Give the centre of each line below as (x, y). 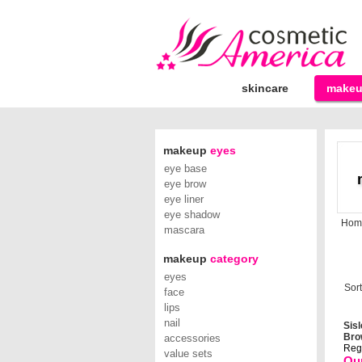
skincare (265, 88)
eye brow (185, 184)
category (233, 259)
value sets (188, 354)
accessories (192, 338)
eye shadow (192, 215)
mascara (184, 230)
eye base (185, 168)
